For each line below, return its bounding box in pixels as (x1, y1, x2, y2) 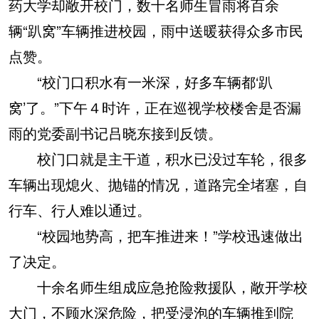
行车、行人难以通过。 (9, 199, 151, 220)
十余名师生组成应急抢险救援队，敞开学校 (9, 276, 308, 297)
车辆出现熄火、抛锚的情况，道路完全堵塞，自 (9, 174, 308, 194)
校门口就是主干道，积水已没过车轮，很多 (9, 148, 308, 169)
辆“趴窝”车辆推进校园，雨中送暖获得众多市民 (9, 20, 303, 41)
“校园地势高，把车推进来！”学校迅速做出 (9, 225, 303, 246)
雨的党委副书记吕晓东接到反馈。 (9, 122, 222, 143)
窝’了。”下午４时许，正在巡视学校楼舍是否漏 (9, 97, 301, 117)
